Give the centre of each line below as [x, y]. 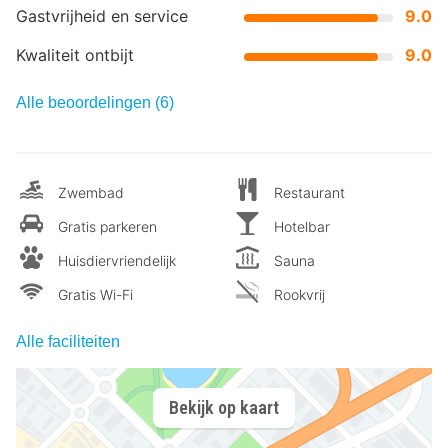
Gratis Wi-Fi [95, 294]
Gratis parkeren [107, 226]
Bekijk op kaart [224, 408]
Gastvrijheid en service [102, 15]
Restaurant [309, 192]
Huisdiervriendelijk [117, 260]
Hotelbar [302, 226]
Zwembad [91, 192]
